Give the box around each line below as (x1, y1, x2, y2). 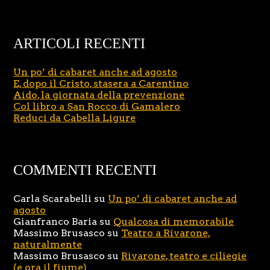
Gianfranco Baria (13, 216, 98, 228)
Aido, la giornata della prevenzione (13, 89, 185, 101)
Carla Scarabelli (13, 193, 92, 205)
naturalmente (13, 239, 83, 251)
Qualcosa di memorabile (113, 216, 234, 228)
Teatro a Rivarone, (121, 227, 211, 239)
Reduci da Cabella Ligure (13, 112, 136, 124)
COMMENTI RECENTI (13, 162, 157, 178)
